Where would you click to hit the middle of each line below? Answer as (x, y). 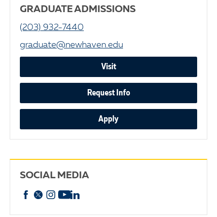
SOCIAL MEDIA (54, 176)
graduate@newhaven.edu (71, 45)
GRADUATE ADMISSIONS (78, 10)
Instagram (76, 194)
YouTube (85, 194)
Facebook (51, 194)
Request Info (108, 93)
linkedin (95, 194)
